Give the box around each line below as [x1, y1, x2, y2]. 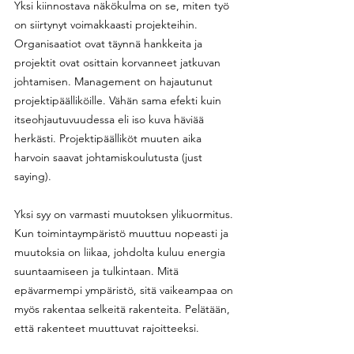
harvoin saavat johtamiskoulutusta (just [14, 149, 205, 164]
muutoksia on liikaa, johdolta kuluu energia [14, 244, 228, 259]
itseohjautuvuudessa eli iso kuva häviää [14, 111, 207, 126]
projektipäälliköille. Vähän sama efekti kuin [14, 92, 224, 107]
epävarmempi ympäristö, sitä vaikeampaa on [14, 282, 236, 297]
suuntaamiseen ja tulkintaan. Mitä [14, 263, 182, 278]
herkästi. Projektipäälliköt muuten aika [14, 130, 205, 145]
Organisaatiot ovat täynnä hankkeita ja [14, 36, 205, 51]
